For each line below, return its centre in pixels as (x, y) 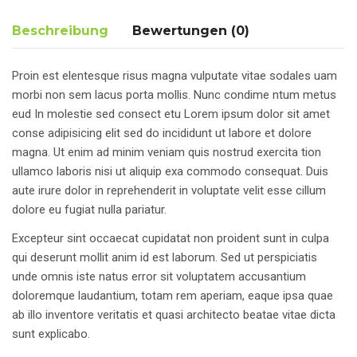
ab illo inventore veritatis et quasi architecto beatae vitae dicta (174, 314)
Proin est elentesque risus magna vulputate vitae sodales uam (175, 75)
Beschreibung (60, 30)
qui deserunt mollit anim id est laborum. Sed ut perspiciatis (165, 257)
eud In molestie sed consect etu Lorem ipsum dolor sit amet (171, 114)
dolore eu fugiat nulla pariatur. (89, 209)
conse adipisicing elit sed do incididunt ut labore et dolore (162, 133)
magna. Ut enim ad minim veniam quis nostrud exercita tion (167, 152)
